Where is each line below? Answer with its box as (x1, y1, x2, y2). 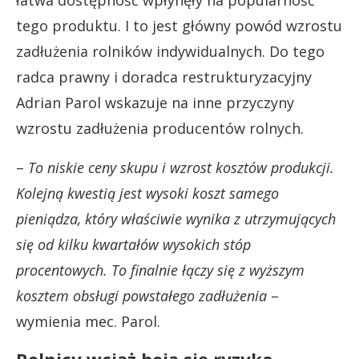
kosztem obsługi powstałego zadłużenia (16, 285, 267, 305)
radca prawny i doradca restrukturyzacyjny (16, 67, 312, 87)
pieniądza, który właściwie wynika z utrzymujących (16, 208, 336, 228)
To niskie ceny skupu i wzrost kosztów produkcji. (28, 157, 334, 177)
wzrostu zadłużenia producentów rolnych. (16, 118, 304, 138)
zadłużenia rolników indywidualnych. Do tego (16, 41, 325, 61)
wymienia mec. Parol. (16, 311, 160, 331)
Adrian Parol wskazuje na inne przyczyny (16, 92, 294, 112)
